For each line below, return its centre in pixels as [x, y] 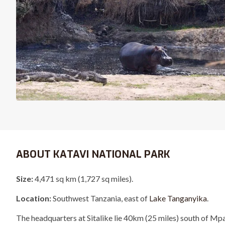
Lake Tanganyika [178, 198]
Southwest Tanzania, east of [100, 198]
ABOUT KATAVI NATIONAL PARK [93, 154]
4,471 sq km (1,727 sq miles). [83, 178]
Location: [34, 198]
